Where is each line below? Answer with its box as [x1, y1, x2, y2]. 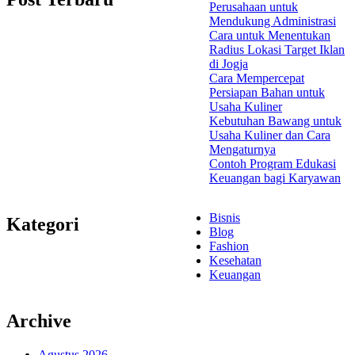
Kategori [6, 213, 79, 235]
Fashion [209, 239, 249, 254]
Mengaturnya [209, 143, 276, 157]
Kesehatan [209, 254, 261, 268]
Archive [6, 310, 71, 331]
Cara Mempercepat [209, 71, 304, 86]
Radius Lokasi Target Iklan [209, 43, 345, 57]
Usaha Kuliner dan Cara [209, 128, 330, 143]
